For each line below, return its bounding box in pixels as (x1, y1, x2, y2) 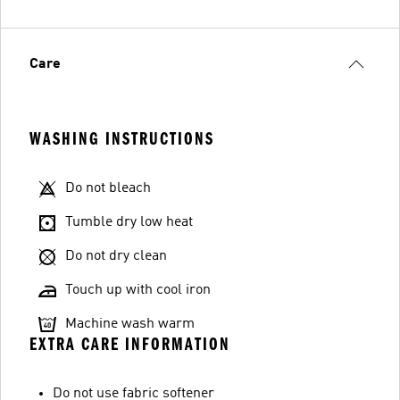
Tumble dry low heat (65, 215, 193, 229)
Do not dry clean (65, 249, 167, 263)
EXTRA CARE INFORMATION (29, 334, 230, 354)
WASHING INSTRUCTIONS (29, 129, 214, 149)
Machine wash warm (65, 317, 195, 331)
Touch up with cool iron (65, 283, 211, 297)
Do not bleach (65, 181, 151, 196)
